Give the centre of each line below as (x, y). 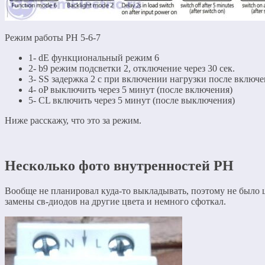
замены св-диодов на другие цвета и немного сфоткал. (115, 201)
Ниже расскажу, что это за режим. (73, 121)
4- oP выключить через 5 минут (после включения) (130, 90)
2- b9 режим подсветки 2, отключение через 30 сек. (132, 69)
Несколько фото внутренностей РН (119, 165)
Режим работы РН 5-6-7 (53, 38)
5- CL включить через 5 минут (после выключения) (132, 101)
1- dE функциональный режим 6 (94, 58)
